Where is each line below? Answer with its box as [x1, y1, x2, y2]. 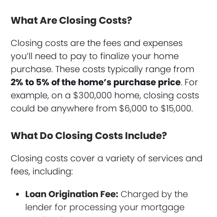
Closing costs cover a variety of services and [11, 152, 203, 164]
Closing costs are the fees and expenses [11, 36, 183, 49]
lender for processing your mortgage [25, 201, 185, 213]
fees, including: [11, 165, 73, 177]
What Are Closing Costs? [11, 13, 133, 27]
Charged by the [118, 187, 188, 200]
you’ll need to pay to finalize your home [11, 49, 179, 62]
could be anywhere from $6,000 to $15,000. [11, 102, 193, 114]
